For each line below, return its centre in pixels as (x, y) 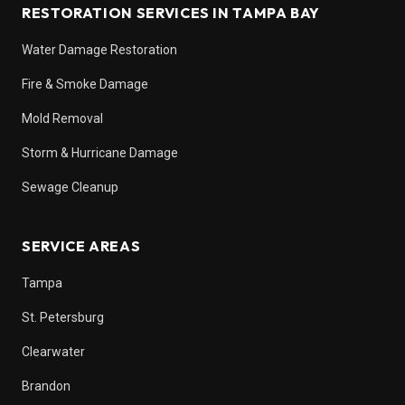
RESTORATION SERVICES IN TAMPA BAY (171, 13)
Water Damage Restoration (99, 50)
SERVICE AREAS (81, 246)
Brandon (46, 386)
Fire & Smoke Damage (85, 84)
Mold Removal (62, 118)
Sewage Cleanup (70, 187)
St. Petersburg (63, 317)
